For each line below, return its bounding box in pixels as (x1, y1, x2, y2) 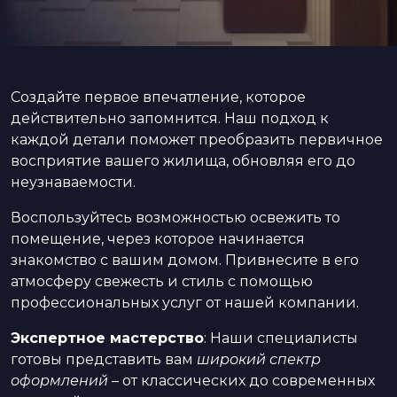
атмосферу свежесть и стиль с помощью (11, 273, 313, 290)
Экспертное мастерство (11, 330, 204, 346)
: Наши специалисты (204, 330, 358, 346)
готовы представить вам (11, 351, 197, 368)
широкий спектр (197, 351, 321, 368)
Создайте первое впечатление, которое (11, 89, 306, 105)
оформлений (11, 372, 108, 389)
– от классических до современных (108, 372, 375, 389)
